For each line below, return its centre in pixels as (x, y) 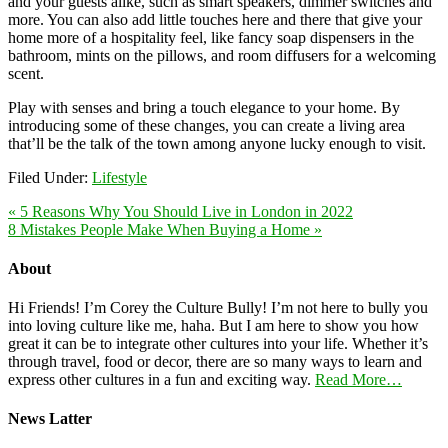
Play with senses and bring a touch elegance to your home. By (204, 107)
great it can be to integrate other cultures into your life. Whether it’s (218, 344)
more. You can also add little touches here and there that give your (215, 19)
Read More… (358, 380)
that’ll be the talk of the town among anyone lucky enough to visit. (217, 143)
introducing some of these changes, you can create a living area (206, 125)
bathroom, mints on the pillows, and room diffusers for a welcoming (222, 55)
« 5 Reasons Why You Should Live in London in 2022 (180, 211)
